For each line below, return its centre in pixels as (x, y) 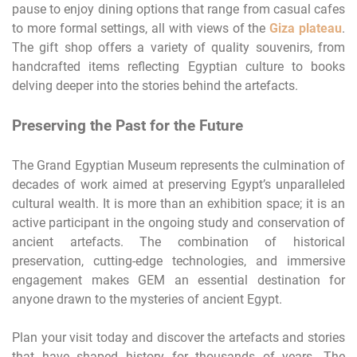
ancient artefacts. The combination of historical (178, 241)
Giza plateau (306, 28)
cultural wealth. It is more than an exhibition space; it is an (178, 203)
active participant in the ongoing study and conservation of (178, 222)
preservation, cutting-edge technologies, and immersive (178, 261)
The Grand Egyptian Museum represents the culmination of (178, 165)
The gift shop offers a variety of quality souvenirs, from (178, 47)
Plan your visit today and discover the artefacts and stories (178, 337)
